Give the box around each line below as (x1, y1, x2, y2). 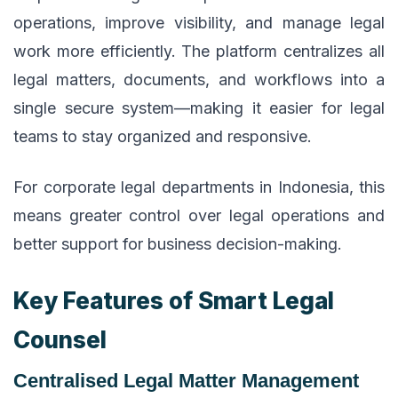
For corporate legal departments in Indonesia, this (13, 178, 385, 197)
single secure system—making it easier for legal (13, 98, 385, 117)
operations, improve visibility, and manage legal (13, 12, 385, 32)
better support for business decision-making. (13, 235, 342, 254)
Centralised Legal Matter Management (13, 369, 359, 392)
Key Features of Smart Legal (13, 286, 334, 314)
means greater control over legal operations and (13, 206, 385, 226)
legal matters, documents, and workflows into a (13, 69, 385, 89)
